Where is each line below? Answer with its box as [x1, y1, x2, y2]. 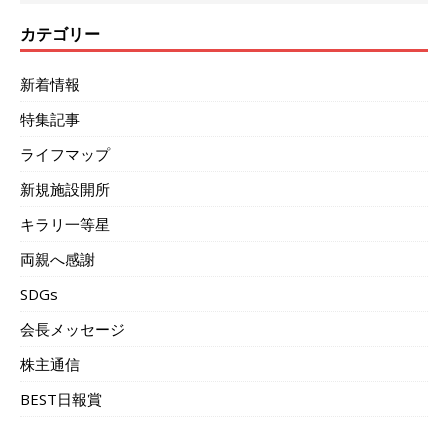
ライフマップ [20, 143, 110, 164]
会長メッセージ [20, 318, 125, 339]
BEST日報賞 [20, 388, 102, 409]
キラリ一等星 [20, 213, 110, 234]
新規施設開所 [20, 178, 110, 199]
